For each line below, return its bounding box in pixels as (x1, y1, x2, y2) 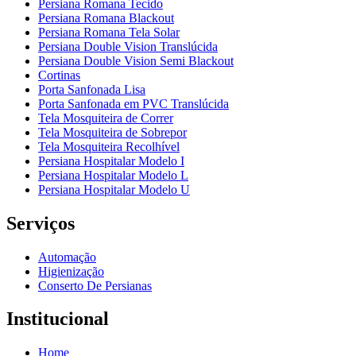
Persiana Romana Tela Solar (38, 25, 180, 39)
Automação (38, 250, 96, 264)
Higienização (38, 264, 104, 278)
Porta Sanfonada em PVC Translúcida (38, 96, 229, 110)
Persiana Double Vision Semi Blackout (38, 53, 234, 68)
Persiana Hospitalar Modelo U (38, 182, 190, 196)
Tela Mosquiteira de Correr (38, 110, 173, 125)
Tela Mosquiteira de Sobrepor (38, 125, 187, 139)
